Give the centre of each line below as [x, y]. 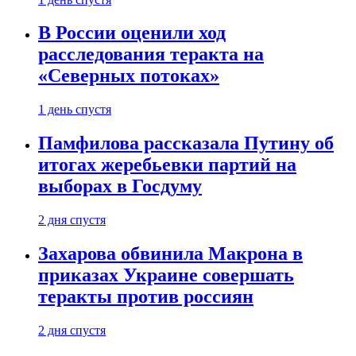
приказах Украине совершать [166, 275]
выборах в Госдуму [120, 186]
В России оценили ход [132, 33]
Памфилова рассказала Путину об [186, 143]
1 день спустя [75, 110]
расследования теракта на [151, 54]
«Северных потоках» [129, 76]
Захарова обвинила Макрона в [170, 254]
